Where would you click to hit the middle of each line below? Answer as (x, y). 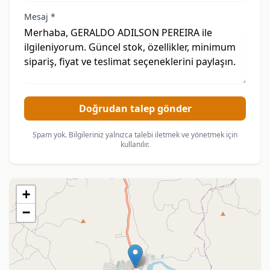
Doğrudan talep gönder (135, 108)
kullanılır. (135, 144)
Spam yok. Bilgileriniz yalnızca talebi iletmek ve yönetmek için (135, 135)
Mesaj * (40, 17)
